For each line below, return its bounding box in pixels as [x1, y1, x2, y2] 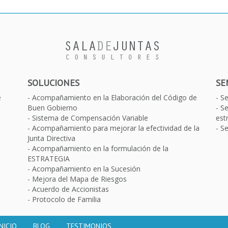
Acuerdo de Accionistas [32, 184, 109, 194]
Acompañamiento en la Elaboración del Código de [32, 92, 197, 102]
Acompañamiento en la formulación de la [32, 143, 168, 153]
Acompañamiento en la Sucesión [32, 163, 140, 174]
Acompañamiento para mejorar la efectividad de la [32, 123, 199, 133]
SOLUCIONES [27, 76, 79, 89]
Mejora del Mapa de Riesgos [32, 174, 127, 184]
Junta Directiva [27, 133, 75, 143]
